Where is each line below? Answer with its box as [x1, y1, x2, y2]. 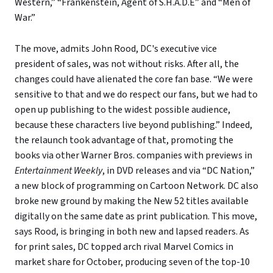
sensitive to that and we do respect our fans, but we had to [15, 87, 258, 101]
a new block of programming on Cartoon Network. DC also [15, 179, 258, 193]
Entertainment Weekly [15, 163, 102, 177]
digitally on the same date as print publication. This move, [15, 209, 257, 223]
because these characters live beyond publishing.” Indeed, [15, 118, 252, 132]
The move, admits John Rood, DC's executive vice [15, 41, 217, 55]
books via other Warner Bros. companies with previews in [15, 148, 252, 162]
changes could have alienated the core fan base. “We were [15, 72, 253, 86]
